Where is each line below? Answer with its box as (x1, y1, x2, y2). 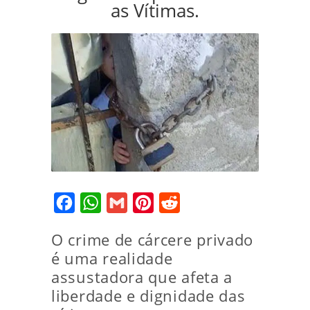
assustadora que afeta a (51, 267, 233, 287)
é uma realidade (51, 248, 173, 268)
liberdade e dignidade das (51, 286, 246, 306)
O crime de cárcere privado (51, 230, 254, 250)
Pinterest (154, 195, 201, 210)
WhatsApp (101, 195, 155, 210)
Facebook (75, 195, 125, 210)
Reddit (180, 195, 214, 210)
